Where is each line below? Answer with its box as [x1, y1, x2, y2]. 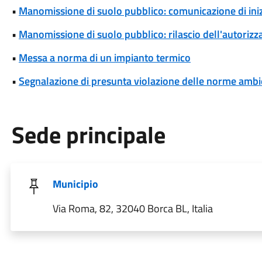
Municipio [52, 176, 98, 192]
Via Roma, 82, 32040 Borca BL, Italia [52, 201, 213, 216]
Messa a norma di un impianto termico [18, 50, 191, 65]
